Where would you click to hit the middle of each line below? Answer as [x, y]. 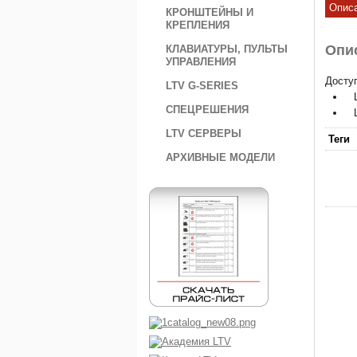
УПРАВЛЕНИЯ [201, 62]
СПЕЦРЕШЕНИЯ [207, 110]
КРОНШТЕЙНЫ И [210, 12]
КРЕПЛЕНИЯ [198, 25]
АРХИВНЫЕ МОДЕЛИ [220, 157]
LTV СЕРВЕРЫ [204, 133]
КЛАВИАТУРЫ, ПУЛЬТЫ [227, 49]
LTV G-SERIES [202, 86]
